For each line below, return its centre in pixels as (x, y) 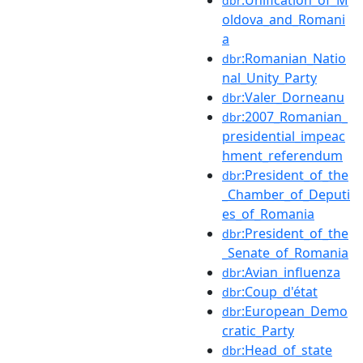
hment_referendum (282, 155)
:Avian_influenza (291, 272)
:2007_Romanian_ (295, 116)
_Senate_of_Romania (285, 252)
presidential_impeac (284, 136)
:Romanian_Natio (294, 58)
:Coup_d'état (280, 291)
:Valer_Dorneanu (293, 97)
